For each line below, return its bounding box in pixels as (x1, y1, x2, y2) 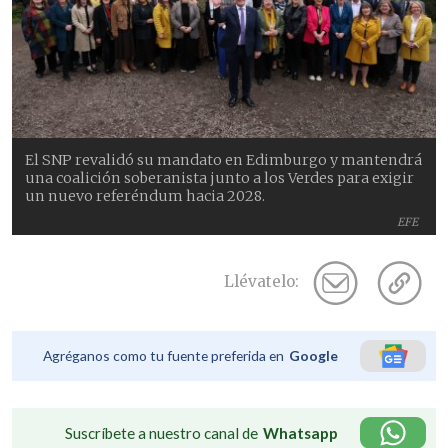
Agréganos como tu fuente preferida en (43, 347, 284, 365)
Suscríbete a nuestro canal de (65, 424, 258, 443)
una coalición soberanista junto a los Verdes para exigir (25, 169, 415, 188)
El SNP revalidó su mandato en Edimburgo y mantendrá (25, 151, 423, 170)
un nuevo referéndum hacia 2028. (25, 187, 266, 206)
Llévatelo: (224, 272, 299, 292)
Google (289, 347, 338, 365)
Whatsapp (263, 424, 338, 443)
